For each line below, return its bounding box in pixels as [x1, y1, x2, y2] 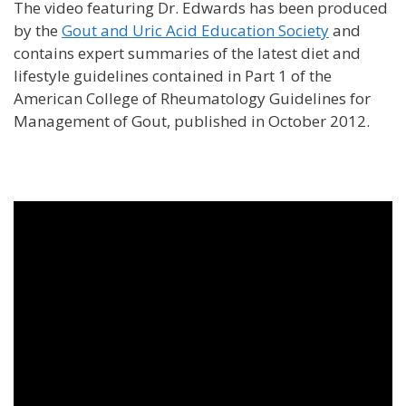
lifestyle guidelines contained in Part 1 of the [14, 64, 332, 86]
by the [14, 19, 62, 41]
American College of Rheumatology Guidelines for [14, 87, 371, 109]
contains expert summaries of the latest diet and [14, 42, 361, 63]
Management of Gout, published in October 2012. [14, 110, 370, 131]
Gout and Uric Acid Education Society [62, 19, 329, 41]
